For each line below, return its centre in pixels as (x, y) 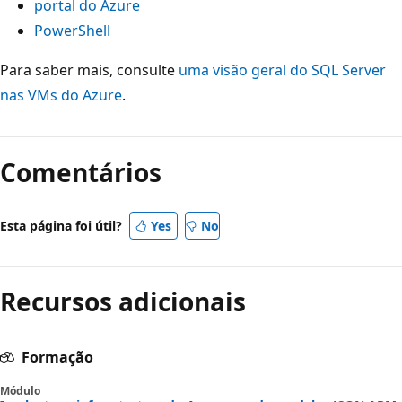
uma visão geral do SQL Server (282, 70)
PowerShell (72, 30)
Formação (57, 357)
